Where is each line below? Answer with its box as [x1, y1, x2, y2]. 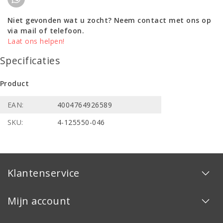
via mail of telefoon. [7, 25, 85, 35]
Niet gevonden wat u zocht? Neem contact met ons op [7, 15, 212, 25]
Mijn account [7, 194, 71, 208]
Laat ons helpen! [7, 36, 65, 46]
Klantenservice [7, 166, 80, 180]
